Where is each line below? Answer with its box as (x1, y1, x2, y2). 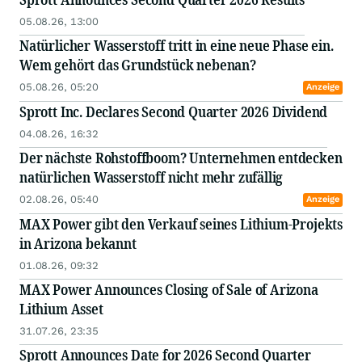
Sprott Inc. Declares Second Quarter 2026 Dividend (19, 102, 328, 122)
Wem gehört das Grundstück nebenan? (19, 55, 259, 75)
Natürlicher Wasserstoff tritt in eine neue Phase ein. (19, 36, 334, 56)
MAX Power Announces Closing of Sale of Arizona (19, 280, 318, 300)
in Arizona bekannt (19, 234, 137, 254)
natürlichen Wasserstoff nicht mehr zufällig (19, 167, 287, 187)
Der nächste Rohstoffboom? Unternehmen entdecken (19, 148, 343, 168)
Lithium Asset (19, 299, 103, 319)
